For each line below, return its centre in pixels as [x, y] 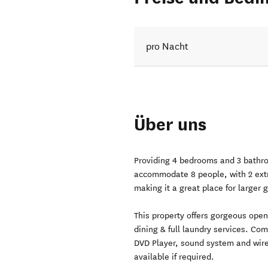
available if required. [174, 257]
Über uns [170, 125]
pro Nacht [167, 47]
